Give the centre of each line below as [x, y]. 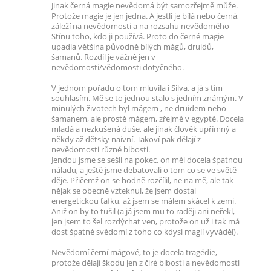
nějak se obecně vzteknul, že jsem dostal [124, 191]
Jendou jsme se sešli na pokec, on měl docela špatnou [147, 160]
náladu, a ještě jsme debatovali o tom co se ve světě [144, 170]
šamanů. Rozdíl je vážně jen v [103, 57]
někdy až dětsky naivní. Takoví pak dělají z [126, 139]
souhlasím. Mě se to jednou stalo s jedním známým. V [147, 98]
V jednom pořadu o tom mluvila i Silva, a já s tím [137, 88]
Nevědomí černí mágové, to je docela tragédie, [134, 253]
